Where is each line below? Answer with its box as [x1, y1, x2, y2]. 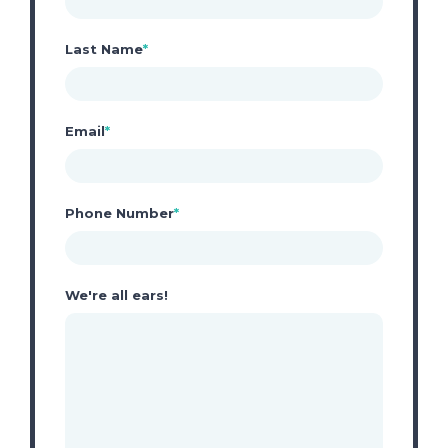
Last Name [65, 40, 143, 57]
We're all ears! [65, 286, 168, 303]
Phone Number [65, 204, 174, 221]
